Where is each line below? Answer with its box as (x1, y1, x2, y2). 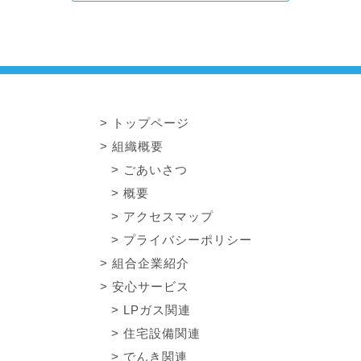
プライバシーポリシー (123, 233, 252, 247)
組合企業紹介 (112, 256, 189, 271)
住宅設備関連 (123, 326, 201, 341)
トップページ (112, 116, 189, 131)
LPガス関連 (123, 303, 191, 317)
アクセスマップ (123, 210, 214, 224)
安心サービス (112, 280, 189, 294)
